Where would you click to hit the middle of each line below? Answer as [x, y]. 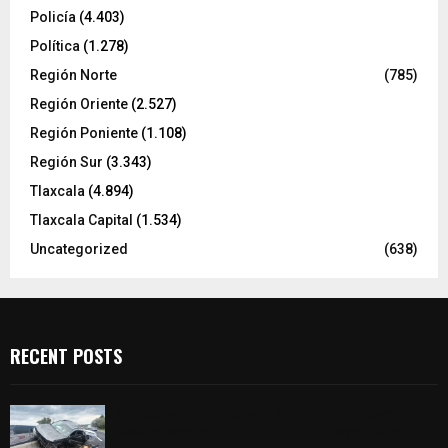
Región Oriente [79, 104]
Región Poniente [84, 133]
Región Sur [66, 162]
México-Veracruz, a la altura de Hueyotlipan [256, 432]
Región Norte [73, 75]
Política [55, 46]
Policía [53, 17]
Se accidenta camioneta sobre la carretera [255, 414]
